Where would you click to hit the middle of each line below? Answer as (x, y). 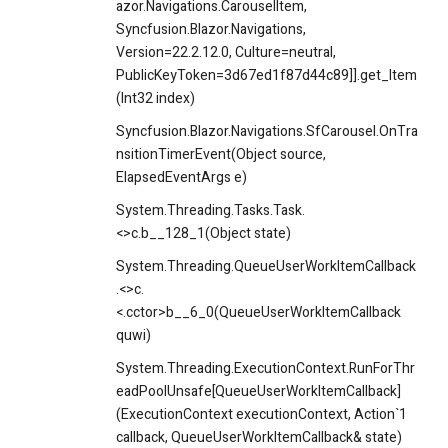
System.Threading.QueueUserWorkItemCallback (266, 266)
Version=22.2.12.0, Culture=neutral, (226, 52)
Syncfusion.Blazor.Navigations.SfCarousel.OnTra (267, 131)
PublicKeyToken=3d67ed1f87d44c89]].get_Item (266, 75)
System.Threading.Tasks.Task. (210, 210)
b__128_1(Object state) (216, 233)
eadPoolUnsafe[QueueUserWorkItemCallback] (258, 391)
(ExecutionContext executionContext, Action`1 (261, 414)
